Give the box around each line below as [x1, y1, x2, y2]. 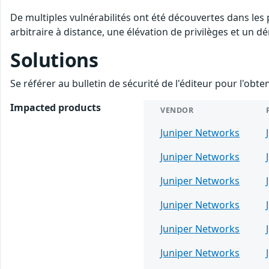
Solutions [10, 47, 98, 73]
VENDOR [160, 105, 194, 116]
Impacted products [10, 101, 101, 115]
